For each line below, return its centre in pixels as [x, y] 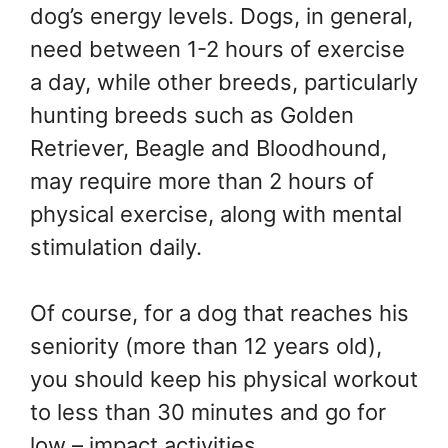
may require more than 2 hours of [202, 181]
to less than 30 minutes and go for [208, 412]
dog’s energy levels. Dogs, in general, [221, 16]
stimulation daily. [116, 247]
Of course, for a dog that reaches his [219, 313]
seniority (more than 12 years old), [206, 346]
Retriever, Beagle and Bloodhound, [208, 148]
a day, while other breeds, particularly [224, 82]
